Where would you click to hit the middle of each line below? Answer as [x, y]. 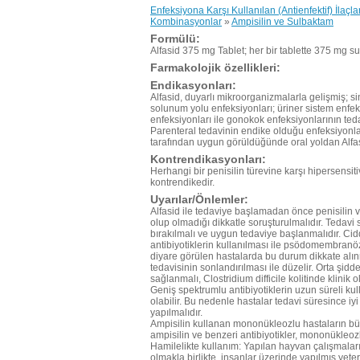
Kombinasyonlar [186, 22]
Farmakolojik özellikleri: [215, 67]
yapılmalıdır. [176, 313]
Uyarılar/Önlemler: [199, 199]
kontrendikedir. [182, 182]
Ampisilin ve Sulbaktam [282, 22]
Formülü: [175, 39]
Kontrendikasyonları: [208, 159]
